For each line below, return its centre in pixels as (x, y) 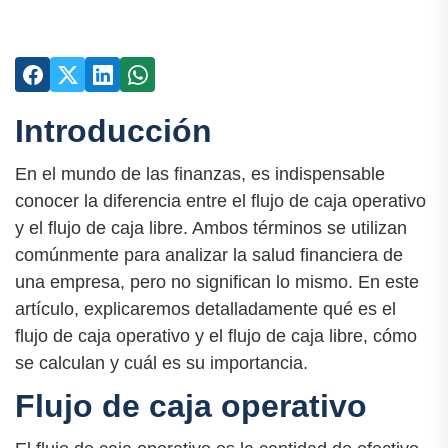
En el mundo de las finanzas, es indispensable (200, 174)
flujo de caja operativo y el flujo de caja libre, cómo (216, 336)
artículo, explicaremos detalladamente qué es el (205, 309)
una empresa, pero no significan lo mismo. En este (217, 282)
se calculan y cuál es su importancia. (161, 363)
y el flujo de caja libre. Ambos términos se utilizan (211, 228)
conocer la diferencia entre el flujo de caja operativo (220, 201)
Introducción (113, 131)
